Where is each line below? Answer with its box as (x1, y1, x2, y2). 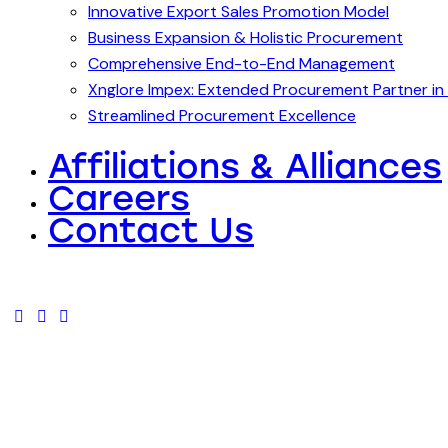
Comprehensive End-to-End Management (88, 52, 395, 74)
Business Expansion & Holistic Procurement (88, 26, 403, 48)
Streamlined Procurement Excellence (88, 104, 356, 126)
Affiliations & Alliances (48, 145, 442, 187)
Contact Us (48, 209, 254, 251)
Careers (48, 177, 190, 219)
